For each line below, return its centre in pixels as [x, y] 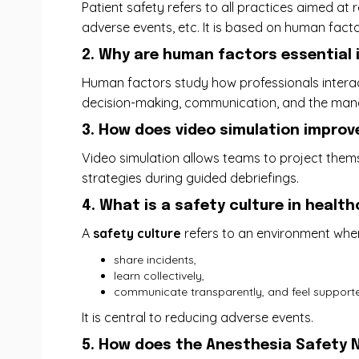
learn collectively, [159, 276]
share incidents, [155, 260]
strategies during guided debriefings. [190, 178]
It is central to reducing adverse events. [198, 317]
